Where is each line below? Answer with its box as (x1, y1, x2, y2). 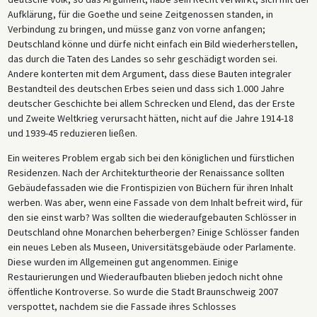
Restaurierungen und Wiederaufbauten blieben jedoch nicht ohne (7, 270, 283, 283)
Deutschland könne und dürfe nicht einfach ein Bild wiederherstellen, (7, 37, 298, 50)
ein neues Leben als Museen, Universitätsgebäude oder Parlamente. (7, 240, 296, 253)
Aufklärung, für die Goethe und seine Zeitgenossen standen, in (7, 7, 273, 21)
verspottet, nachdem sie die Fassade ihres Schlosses (7, 299, 236, 313)
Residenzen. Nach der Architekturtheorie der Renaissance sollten (7, 166, 284, 179)
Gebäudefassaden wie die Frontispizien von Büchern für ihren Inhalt (7, 180, 293, 194)
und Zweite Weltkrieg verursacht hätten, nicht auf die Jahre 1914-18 (7, 111, 294, 125)
